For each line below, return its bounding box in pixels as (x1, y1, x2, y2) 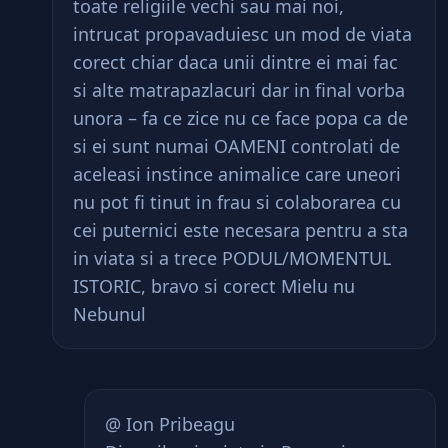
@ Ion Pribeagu (105, 412, 235, 436)
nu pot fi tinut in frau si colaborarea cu (73, 190, 401, 214)
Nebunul (73, 302, 146, 326)
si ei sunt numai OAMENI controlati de (73, 134, 400, 158)
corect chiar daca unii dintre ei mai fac (73, 50, 398, 74)
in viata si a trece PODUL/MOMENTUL (73, 246, 391, 270)
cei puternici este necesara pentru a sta (73, 218, 408, 242)
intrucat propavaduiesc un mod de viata (73, 22, 412, 46)
